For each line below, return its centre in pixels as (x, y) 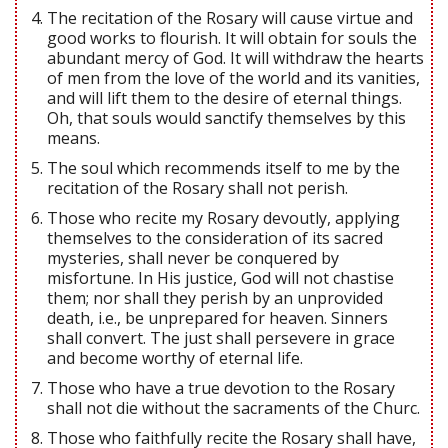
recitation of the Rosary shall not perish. (197, 187)
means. (73, 137)
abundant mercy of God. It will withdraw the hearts (235, 57)
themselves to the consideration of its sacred (215, 237)
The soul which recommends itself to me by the (223, 167)
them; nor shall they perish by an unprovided (215, 297)
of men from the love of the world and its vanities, (233, 77)
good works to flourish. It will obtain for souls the (232, 37)
